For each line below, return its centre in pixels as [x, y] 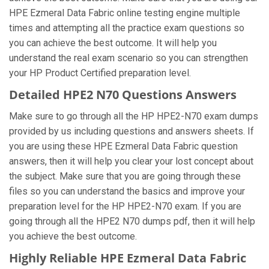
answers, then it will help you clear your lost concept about [131, 161]
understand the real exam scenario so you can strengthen [128, 58]
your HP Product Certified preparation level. [100, 73]
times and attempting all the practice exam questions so [127, 28]
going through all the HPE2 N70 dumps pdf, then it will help [132, 221]
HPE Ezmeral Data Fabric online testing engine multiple [125, 13]
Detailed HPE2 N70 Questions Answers [123, 95]
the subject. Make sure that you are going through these [125, 176]
